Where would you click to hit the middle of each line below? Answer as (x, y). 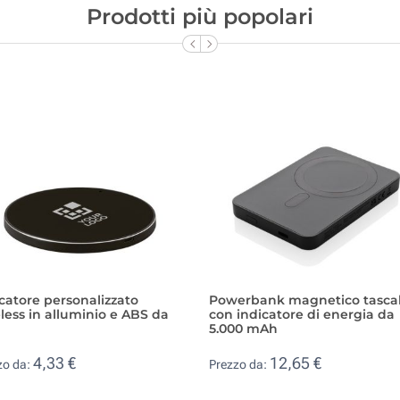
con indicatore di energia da (302, 314)
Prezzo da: (239, 365)
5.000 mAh (243, 328)
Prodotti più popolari (200, 16)
